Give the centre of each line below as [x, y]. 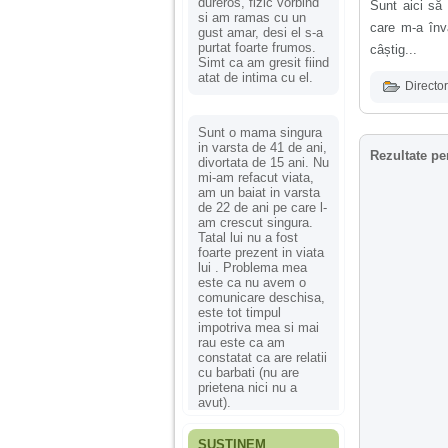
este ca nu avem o [252, 282]
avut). [214, 402]
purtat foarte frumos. [257, 47]
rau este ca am [241, 342]
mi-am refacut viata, [256, 177]
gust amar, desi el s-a [260, 32]
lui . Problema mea [252, 267]
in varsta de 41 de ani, [262, 147]
